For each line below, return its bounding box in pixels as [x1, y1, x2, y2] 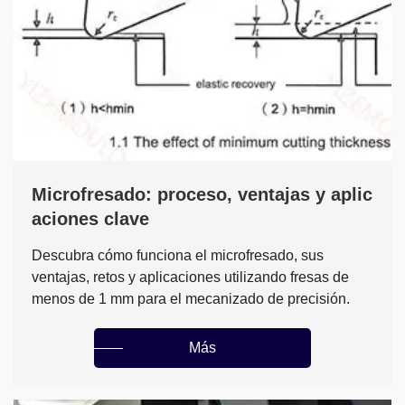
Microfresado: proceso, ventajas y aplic [32, 184, 372, 205]
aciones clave [32, 209, 149, 230]
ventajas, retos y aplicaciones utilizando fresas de [32, 269, 349, 286]
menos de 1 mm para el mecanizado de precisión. [32, 291, 350, 307]
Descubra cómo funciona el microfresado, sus [32, 248, 324, 264]
